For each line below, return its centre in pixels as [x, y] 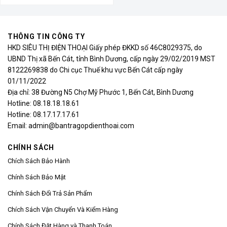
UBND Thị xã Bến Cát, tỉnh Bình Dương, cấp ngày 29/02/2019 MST [111, 59]
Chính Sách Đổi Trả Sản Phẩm [50, 193]
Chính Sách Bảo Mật [37, 177]
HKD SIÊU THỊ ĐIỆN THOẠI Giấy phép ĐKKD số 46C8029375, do [105, 48]
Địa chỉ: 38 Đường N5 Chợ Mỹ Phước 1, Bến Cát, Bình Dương [101, 92]
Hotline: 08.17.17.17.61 [44, 115]
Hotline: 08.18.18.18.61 [44, 103]
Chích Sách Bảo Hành [39, 161]
